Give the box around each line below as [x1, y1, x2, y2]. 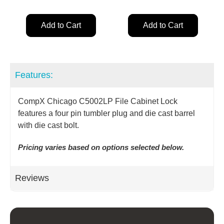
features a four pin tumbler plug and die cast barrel [18, 108, 195, 117]
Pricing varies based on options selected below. [18, 142, 184, 151]
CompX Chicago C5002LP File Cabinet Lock [18, 96, 177, 105]
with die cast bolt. [18, 120, 79, 129]
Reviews [15, 172, 49, 183]
